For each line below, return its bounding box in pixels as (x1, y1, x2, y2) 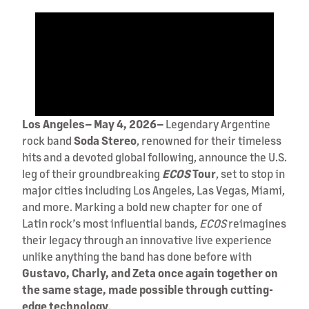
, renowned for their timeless (137, 132, 281, 148)
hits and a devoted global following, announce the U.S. (22, 149, 287, 164)
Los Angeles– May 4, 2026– (22, 116, 163, 131)
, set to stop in (216, 166, 285, 181)
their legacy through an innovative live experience (22, 232, 272, 247)
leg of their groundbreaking (22, 166, 162, 181)
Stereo (101, 132, 137, 148)
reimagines (226, 215, 286, 230)
